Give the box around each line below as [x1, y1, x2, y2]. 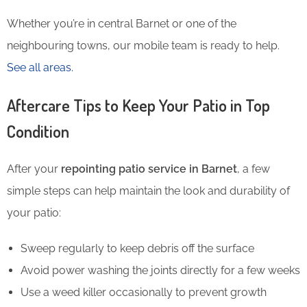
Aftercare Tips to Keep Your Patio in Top [7, 94, 270, 116]
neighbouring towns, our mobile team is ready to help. [7, 38, 280, 52]
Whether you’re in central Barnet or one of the [7, 16, 236, 30]
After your [7, 162, 61, 175]
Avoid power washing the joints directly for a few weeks [21, 263, 300, 277]
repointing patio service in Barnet [61, 162, 237, 175]
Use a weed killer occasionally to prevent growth [21, 285, 267, 299]
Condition [7, 120, 69, 142]
